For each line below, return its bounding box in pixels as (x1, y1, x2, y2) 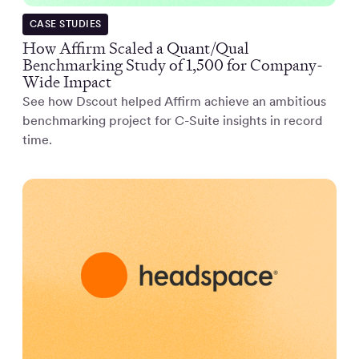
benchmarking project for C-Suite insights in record (22, 113, 322, 129)
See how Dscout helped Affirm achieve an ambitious (22, 94, 326, 110)
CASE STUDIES (29, 18, 102, 30)
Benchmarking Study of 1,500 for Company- (22, 54, 323, 76)
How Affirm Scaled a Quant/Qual (22, 38, 249, 59)
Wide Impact (22, 71, 111, 93)
